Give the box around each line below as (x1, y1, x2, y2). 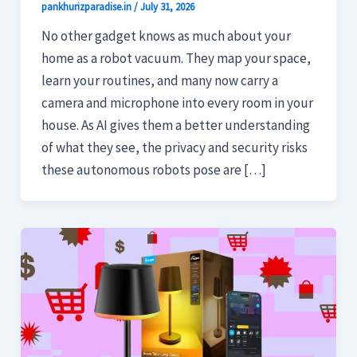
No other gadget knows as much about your (41, 26, 291, 45)
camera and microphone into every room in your (41, 93, 313, 112)
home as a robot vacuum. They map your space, (41, 49, 311, 67)
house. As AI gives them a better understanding (41, 116, 310, 134)
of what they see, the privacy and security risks (41, 138, 308, 156)
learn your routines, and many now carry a (41, 71, 278, 89)
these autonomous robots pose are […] (41, 160, 266, 178)
